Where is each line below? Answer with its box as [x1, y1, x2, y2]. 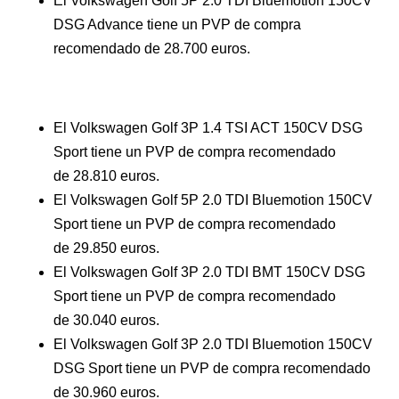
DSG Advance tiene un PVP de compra [53, 17, 301, 32]
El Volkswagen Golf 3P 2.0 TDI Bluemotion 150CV [53, 337, 372, 352]
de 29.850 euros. [53, 240, 159, 256]
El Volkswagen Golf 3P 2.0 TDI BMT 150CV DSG [53, 265, 365, 280]
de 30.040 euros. [53, 313, 159, 328]
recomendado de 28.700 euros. [53, 41, 250, 56]
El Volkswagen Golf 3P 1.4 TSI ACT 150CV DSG [53, 120, 362, 135]
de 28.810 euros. [53, 168, 159, 183]
